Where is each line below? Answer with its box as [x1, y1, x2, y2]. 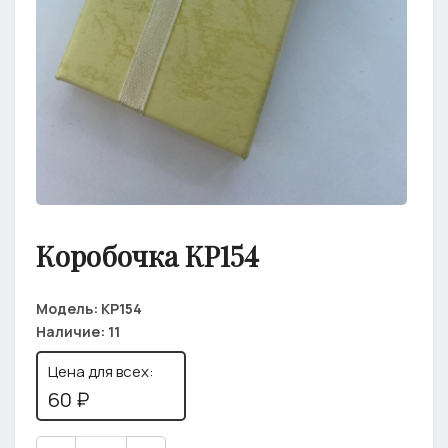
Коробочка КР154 [36, 236, 259, 274]
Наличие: [36, 321, 108, 341]
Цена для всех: [48, 360, 154, 382]
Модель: [36, 298, 101, 318]
